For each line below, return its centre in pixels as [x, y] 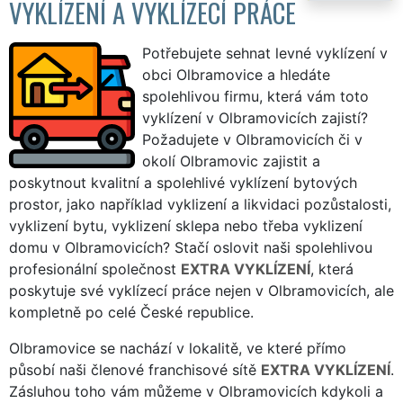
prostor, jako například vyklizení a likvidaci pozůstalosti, [200, 204]
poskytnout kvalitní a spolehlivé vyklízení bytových [183, 182]
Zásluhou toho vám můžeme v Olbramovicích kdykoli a [196, 391]
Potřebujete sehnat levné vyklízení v [265, 53]
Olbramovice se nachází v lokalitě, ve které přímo [178, 348]
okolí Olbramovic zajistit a [231, 161]
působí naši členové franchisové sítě [135, 369]
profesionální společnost [95, 269]
